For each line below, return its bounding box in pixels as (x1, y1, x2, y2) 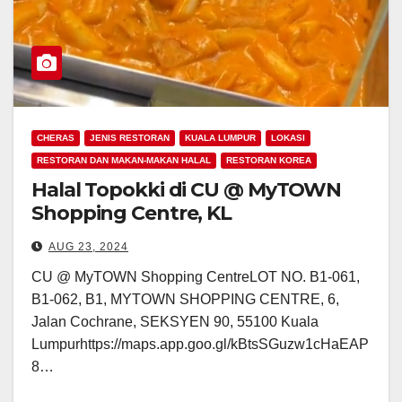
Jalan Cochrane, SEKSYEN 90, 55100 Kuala (31, 314, 319, 330)
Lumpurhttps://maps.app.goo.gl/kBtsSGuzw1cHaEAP (31, 336, 369, 353)
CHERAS (37, 133, 74, 144)
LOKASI (271, 133, 305, 144)
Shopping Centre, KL (31, 201, 232, 226)
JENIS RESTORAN (90, 133, 170, 144)
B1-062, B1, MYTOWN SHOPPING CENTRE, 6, (31, 292, 339, 308)
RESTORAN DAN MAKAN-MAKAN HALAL (37, 155, 211, 166)
